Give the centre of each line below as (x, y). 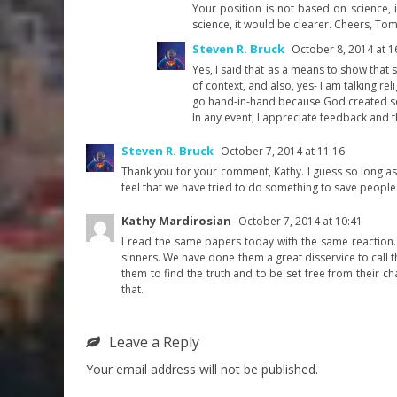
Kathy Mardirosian (176, 220)
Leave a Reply (154, 342)
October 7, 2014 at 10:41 (300, 221)
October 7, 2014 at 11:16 (283, 151)
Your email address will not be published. (202, 369)
